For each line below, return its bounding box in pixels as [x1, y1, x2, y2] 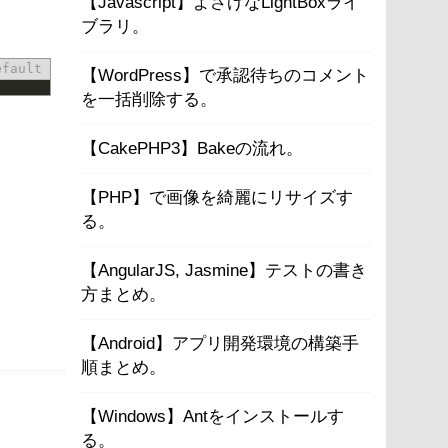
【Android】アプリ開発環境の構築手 [81, 334, 359, 353]
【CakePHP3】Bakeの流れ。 [81, 139, 303, 158]
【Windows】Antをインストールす [81, 407, 344, 426]
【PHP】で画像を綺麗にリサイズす [81, 188, 353, 207]
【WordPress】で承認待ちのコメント [81, 66, 369, 85]
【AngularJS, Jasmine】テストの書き [81, 261, 367, 280]
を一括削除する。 [81, 90, 217, 109]
